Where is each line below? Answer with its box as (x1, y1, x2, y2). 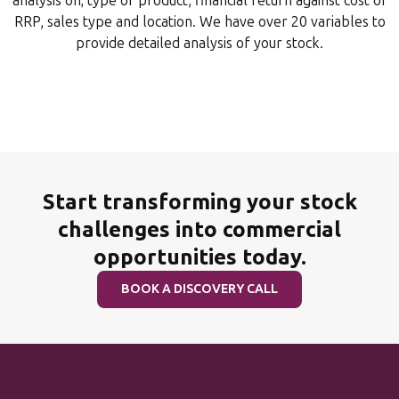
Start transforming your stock (42, 190, 357, 214)
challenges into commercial (58, 217, 341, 241)
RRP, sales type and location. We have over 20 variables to (13, 13, 386, 30)
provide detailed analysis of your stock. (76, 35, 323, 52)
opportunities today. (93, 245, 306, 269)
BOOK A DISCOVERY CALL (121, 281, 278, 297)
